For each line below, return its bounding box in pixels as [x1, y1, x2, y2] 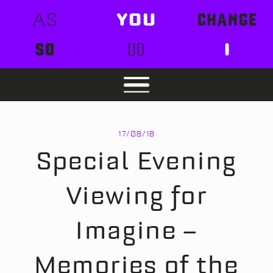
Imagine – [75, 216, 198, 245]
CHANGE [197, 9, 258, 30]
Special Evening [36, 146, 237, 175]
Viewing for [65, 181, 208, 210]
